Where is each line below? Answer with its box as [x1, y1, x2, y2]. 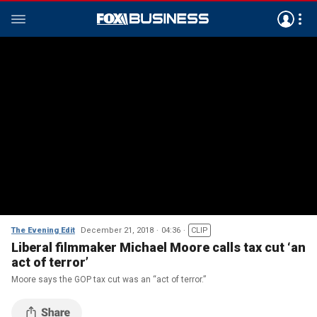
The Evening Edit [11, 226, 75, 235]
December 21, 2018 [81, 226, 154, 235]
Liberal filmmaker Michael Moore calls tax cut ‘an [11, 240, 306, 255]
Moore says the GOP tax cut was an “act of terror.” [11, 275, 206, 284]
